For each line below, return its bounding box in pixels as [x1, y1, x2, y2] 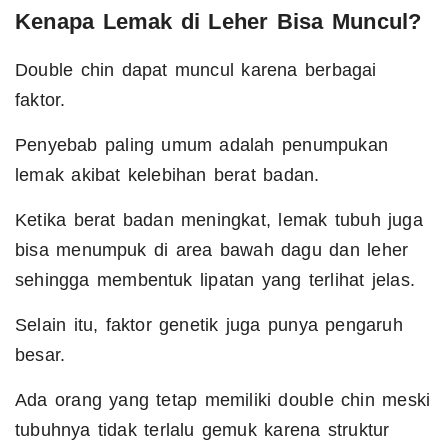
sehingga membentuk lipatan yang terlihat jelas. [15, 270, 415, 291]
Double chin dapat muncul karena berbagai [15, 60, 377, 81]
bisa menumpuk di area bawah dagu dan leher [15, 240, 409, 261]
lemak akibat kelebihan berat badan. [15, 165, 320, 186]
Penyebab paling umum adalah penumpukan [15, 135, 389, 156]
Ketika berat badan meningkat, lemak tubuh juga [15, 210, 423, 231]
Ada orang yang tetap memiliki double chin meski [15, 390, 431, 411]
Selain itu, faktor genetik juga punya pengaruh [15, 315, 403, 336]
